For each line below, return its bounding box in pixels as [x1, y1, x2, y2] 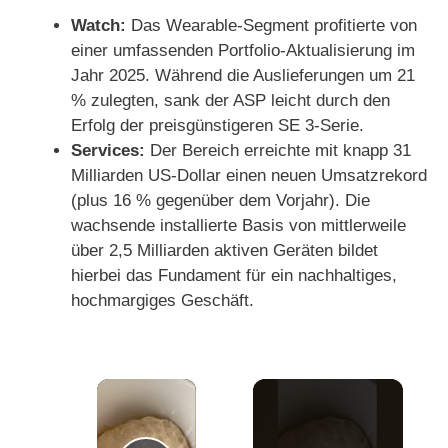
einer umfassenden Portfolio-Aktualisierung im [71, 41, 415, 61]
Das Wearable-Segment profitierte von [126, 16, 417, 36]
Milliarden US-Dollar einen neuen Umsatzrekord [71, 166, 427, 186]
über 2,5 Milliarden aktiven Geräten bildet [71, 241, 378, 261]
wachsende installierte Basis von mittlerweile [71, 216, 406, 236]
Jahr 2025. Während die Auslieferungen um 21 [71, 66, 415, 86]
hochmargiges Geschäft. [71, 291, 254, 311]
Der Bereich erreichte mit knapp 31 [145, 141, 411, 161]
